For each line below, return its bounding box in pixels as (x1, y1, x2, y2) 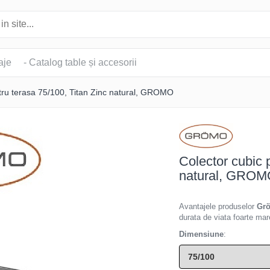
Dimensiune (179, 230, 224, 239)
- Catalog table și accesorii (24, 57, 137, 67)
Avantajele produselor (179, 202, 257, 212)
